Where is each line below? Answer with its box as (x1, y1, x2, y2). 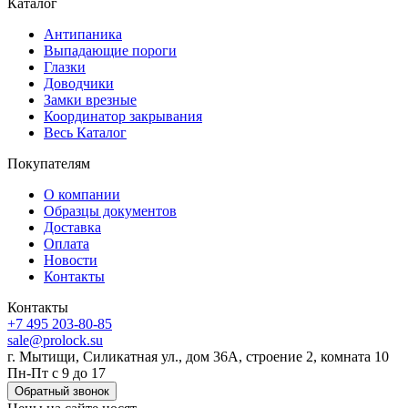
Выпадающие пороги (44, 42, 177, 58)
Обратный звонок (15, 383, 109, 398)
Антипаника (44, 25, 122, 42)
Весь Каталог (44, 124, 127, 140)
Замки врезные (44, 91, 137, 107)
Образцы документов (44, 202, 177, 219)
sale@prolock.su (7, 331, 103, 348)
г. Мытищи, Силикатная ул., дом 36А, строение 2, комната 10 (7, 348, 389, 364)
